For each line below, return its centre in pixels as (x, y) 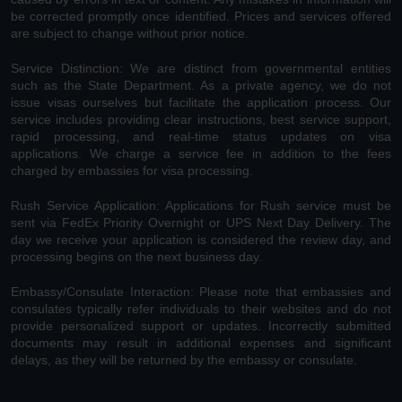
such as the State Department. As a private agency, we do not (201, 85)
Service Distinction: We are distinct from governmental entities (201, 68)
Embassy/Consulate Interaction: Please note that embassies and (201, 291)
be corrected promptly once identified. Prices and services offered (201, 16)
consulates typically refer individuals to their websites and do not (201, 308)
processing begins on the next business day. (136, 256)
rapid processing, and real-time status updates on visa (201, 136)
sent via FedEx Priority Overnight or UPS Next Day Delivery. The (201, 222)
